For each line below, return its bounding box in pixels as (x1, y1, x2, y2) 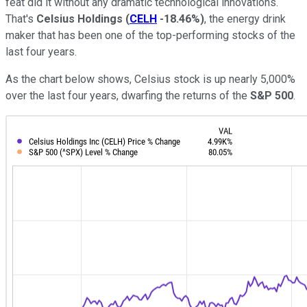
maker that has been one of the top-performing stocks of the (5, 28, 295, 42)
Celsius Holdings (36, 12, 125, 25)
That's (5, 12, 36, 25)
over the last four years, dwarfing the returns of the (5, 88, 250, 102)
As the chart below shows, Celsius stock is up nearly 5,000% (5, 72, 295, 86)
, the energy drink (204, 12, 286, 25)
